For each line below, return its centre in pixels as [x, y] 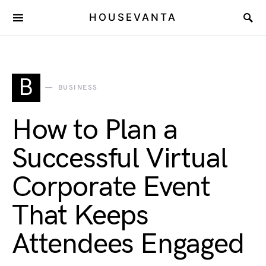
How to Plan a [95, 130]
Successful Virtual [120, 159]
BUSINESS [78, 88]
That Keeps [80, 216]
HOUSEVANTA [133, 17]
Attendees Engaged [128, 244]
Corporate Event [111, 187]
